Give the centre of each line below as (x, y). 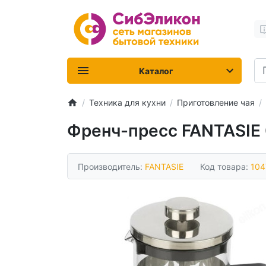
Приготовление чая (216, 102)
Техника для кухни (127, 102)
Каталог (156, 71)
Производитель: (111, 166)
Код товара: (225, 166)
